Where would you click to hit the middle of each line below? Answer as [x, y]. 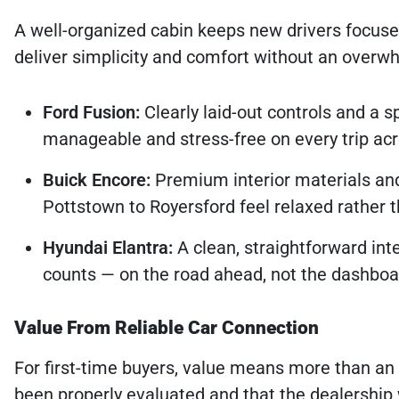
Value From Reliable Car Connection [167, 327]
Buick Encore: [97, 179]
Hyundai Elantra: [108, 247]
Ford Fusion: [91, 112]
